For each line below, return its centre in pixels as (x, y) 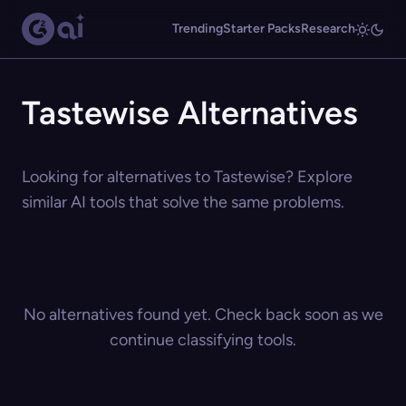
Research (328, 29)
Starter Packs (262, 29)
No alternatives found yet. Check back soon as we (203, 314)
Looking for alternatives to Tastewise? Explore (187, 177)
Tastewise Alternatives (190, 113)
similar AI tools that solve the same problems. (183, 202)
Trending (198, 29)
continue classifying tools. (203, 340)
